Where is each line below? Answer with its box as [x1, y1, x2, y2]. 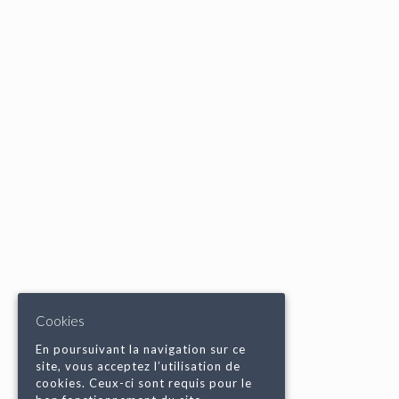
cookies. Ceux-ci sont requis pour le [36, 376, 252, 391]
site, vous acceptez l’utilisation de [36, 359, 240, 374]
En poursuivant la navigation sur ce [36, 342, 246, 357]
